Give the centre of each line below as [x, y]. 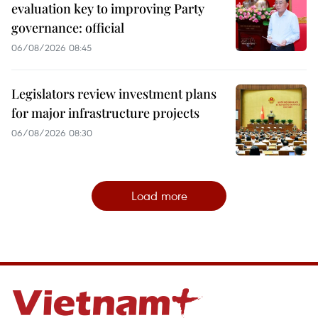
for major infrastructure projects [105, 113]
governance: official [68, 28]
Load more [159, 196]
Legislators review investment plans [114, 94]
